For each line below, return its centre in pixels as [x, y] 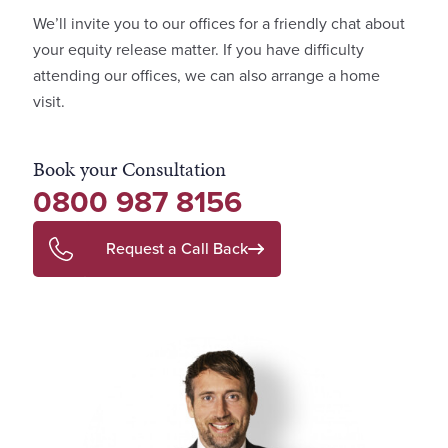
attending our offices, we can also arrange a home [206, 75]
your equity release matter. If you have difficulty [198, 49]
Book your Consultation [129, 168]
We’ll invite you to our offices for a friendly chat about [219, 23]
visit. [49, 101]
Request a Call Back [177, 248]
